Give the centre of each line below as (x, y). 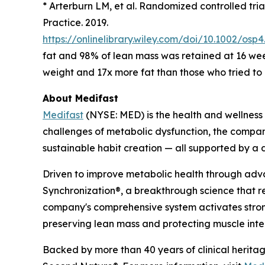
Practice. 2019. (75, 22)
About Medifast (80, 98)
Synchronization (79, 190)
